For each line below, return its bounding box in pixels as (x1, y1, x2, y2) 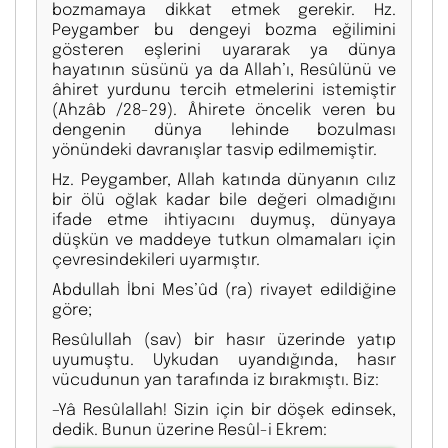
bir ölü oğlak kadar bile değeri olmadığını (52, 188, 396, 210)
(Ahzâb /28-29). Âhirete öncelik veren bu (52, 98, 396, 120)
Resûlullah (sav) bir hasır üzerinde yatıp (52, 328, 396, 350)
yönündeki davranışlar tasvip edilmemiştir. (52, 138, 381, 160)
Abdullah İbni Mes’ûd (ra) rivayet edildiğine (52, 278, 396, 300)
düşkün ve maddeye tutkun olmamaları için (52, 228, 396, 250)
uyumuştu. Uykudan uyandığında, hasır (52, 348, 396, 370)
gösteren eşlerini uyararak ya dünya (52, 38, 396, 60)
